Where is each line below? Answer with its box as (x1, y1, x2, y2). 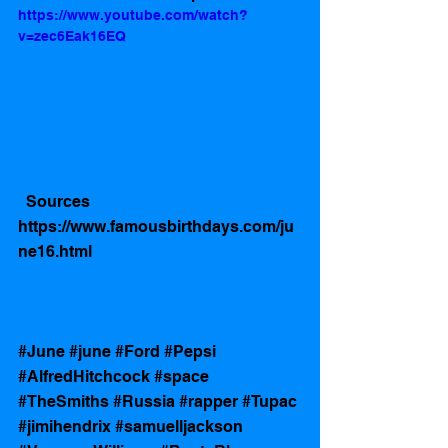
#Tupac (242, 392, 297, 412)
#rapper (179, 392, 238, 412)
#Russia (113, 392, 175, 412)
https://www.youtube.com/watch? (18, 6, 248, 23)
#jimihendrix (18, 417, 111, 437)
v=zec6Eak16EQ (18, 27, 126, 44)
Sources (26, 192, 94, 212)
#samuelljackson (115, 417, 243, 437)
